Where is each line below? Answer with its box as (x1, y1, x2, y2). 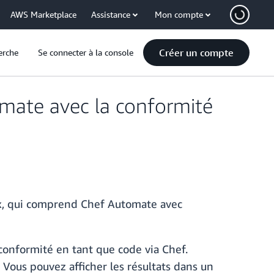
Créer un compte (159, 46, 234, 59)
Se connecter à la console (38, 47, 133, 57)
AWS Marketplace (10, 9, 76, 20)
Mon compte (155, 9, 203, 20)
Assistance (91, 9, 130, 20)
